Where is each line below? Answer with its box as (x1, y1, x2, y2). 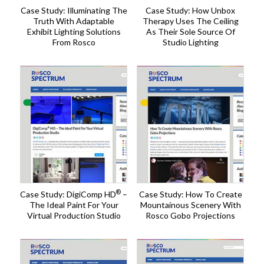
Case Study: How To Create (138, 189, 242, 200)
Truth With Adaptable (33, 16, 114, 27)
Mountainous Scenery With (140, 200, 241, 210)
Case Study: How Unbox (146, 5, 235, 16)
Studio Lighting (162, 37, 219, 48)
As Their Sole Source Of (146, 27, 235, 37)
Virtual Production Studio (27, 210, 121, 221)
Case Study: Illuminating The (20, 5, 127, 16)
